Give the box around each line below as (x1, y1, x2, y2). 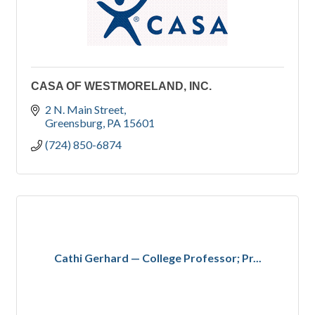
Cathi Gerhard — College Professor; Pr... (53, 251, 262, 265)
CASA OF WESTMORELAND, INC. (31, 80, 212, 93)
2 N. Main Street (45, 103, 124, 117)
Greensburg (45, 116, 103, 130)
